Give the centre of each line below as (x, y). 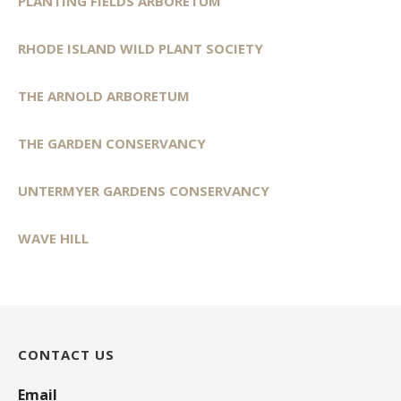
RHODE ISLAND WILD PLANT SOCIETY (141, 48)
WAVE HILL (53, 238)
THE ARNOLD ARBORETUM (104, 95)
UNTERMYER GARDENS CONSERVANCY (144, 190)
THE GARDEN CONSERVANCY (112, 143)
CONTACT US (66, 354)
